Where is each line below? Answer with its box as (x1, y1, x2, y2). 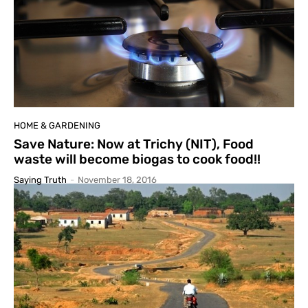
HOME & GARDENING (14, 120, 100, 131)
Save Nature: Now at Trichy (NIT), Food (14, 135, 254, 152)
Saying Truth (14, 174, 67, 185)
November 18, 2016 (78, 174, 157, 185)
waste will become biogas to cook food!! (14, 151, 261, 167)
